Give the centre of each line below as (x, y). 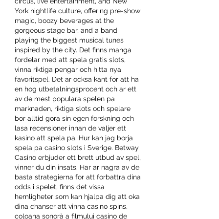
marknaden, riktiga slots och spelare (73, 108)
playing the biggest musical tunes (69, 40)
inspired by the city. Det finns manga (73, 50)
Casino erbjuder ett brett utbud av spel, (78, 157)
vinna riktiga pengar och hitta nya (68, 69)
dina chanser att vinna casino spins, (71, 206)
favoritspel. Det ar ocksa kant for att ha (77, 79)
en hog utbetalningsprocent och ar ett (76, 89)
